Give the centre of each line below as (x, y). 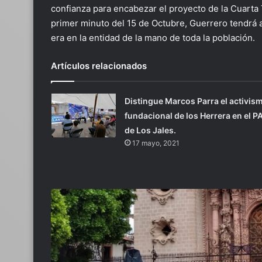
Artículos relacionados (99, 66)
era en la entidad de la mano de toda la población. (153, 38)
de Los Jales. (150, 130)
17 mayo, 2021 (156, 143)
